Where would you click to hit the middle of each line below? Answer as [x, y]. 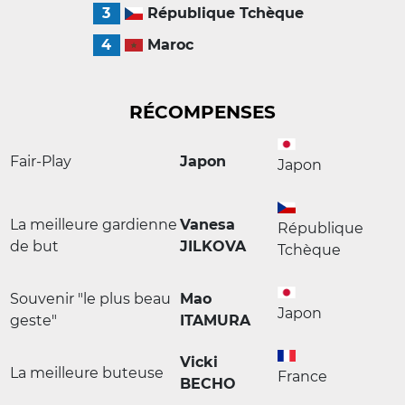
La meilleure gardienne [94, 225]
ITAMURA [215, 320]
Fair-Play [41, 161]
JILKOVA [213, 246]
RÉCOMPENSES [202, 112]
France [302, 377]
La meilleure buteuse [87, 373]
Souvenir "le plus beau [90, 299]
